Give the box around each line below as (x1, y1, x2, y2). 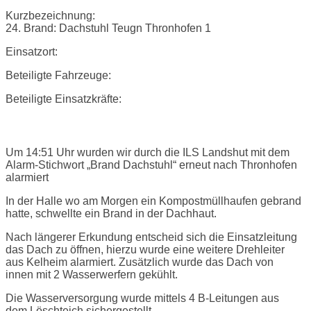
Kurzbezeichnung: (6, 10, 95, 22)
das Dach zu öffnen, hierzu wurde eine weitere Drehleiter (6, 244, 285, 256)
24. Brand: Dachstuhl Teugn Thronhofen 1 (6, 22, 211, 35)
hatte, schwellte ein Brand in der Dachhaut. (6, 208, 217, 220)
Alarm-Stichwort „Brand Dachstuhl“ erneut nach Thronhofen (6, 159, 297, 171)
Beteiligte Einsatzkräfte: (6, 93, 121, 106)
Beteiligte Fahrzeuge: (6, 69, 111, 82)
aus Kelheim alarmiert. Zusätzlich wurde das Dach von (6, 256, 274, 269)
